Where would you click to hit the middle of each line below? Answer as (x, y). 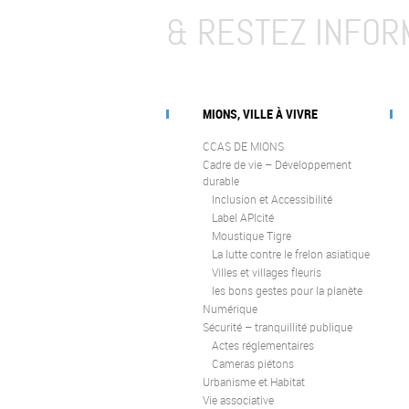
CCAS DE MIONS (243, 146)
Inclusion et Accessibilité (272, 199)
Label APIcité (243, 217)
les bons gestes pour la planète (287, 290)
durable (221, 180)
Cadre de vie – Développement (277, 164)
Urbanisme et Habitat (254, 381)
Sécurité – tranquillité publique (278, 326)
